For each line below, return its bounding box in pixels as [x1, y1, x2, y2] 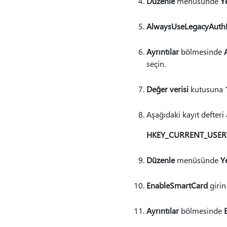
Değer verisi [146, 84, 188, 94]
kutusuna [188, 84, 225, 94]
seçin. [146, 58, 166, 69]
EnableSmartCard [146, 180, 208, 191]
